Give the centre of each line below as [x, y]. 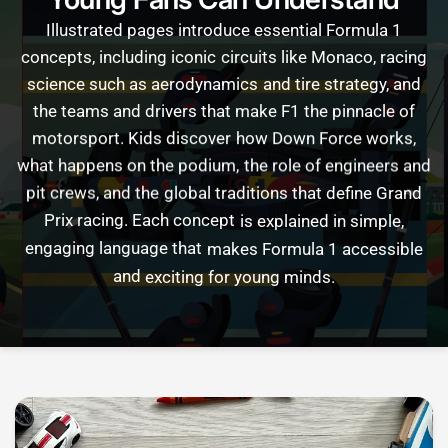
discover [199, 137]
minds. [310, 272]
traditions [251, 191]
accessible [382, 245]
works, [390, 137]
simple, [376, 218]
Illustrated [84, 29]
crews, [75, 191]
